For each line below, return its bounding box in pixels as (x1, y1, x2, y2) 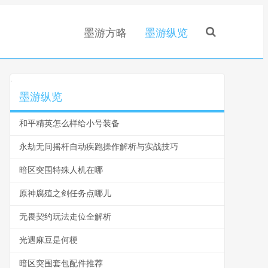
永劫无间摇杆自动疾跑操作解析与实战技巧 (19, 142, 178, 151)
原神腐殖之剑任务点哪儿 (19, 189, 111, 198)
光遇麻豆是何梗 (19, 236, 78, 245)
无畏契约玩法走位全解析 (19, 212, 111, 221)
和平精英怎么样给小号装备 (19, 119, 120, 128)
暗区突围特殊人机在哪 (19, 166, 103, 175)
